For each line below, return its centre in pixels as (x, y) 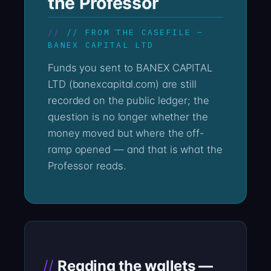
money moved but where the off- (126, 133)
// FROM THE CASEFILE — (135, 32)
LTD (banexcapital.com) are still (122, 84)
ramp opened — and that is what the (135, 149)
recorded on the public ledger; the (129, 100)
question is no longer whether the (128, 116)
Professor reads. (87, 165)
